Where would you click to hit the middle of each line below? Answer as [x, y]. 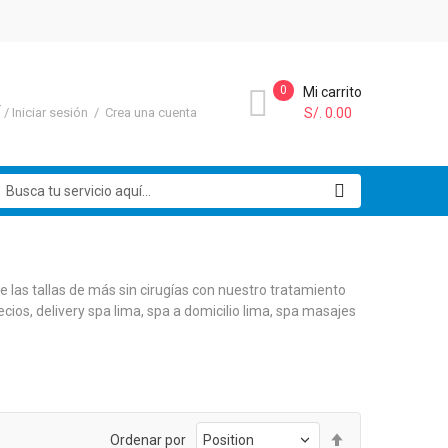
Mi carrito [332, 92]
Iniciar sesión [51, 112]
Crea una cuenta [151, 112]
